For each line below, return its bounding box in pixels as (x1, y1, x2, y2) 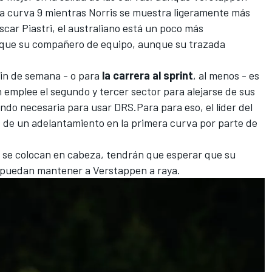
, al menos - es (193, 68, 259, 82)
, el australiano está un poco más (52, 21, 203, 35)
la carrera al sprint (100, 68, 193, 82)
